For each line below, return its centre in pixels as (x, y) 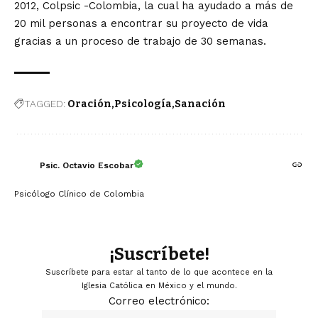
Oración (89, 104)
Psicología (143, 104)
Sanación (200, 104)
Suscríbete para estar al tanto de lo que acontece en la (159, 273)
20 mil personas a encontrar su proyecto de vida (141, 24)
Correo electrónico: (159, 301)
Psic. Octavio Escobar (87, 166)
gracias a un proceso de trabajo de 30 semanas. (140, 42)
